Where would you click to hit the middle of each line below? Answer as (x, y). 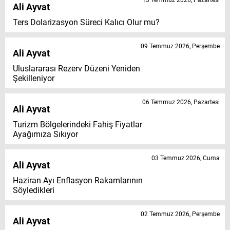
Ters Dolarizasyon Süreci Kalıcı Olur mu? (86, 23)
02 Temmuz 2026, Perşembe (180, 214)
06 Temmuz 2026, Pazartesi (181, 102)
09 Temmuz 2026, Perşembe (180, 46)
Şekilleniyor (34, 79)
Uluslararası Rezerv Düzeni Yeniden (76, 69)
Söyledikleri (34, 190)
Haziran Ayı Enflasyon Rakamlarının (78, 181)
